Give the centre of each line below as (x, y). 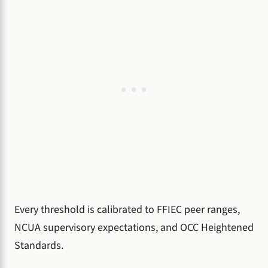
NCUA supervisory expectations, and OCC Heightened (134, 227)
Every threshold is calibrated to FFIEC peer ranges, (127, 209)
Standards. (39, 245)
